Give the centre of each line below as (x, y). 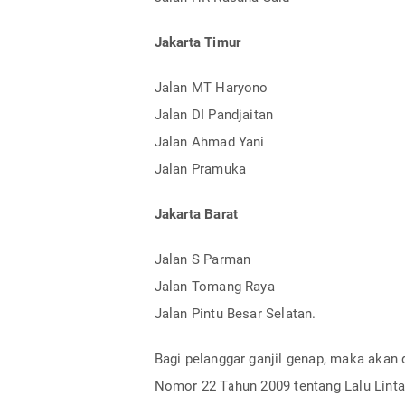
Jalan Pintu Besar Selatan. (235, 313)
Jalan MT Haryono (211, 87)
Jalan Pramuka (200, 169)
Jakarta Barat (196, 214)
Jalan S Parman (202, 259)
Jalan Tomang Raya (214, 286)
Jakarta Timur (198, 42)
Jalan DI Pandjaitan (214, 114)
